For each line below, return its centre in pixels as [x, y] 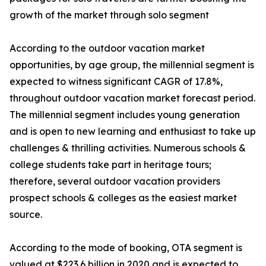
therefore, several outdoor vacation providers [115, 181]
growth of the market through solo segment [109, 15]
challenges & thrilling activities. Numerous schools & [128, 148]
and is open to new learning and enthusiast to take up [133, 132]
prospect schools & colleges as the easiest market [123, 198]
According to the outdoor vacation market [107, 48]
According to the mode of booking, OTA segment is [126, 248]
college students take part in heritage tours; [110, 165]
